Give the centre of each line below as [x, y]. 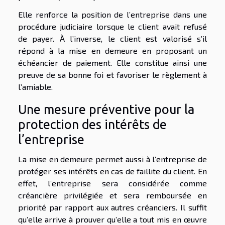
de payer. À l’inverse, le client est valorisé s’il [113, 38]
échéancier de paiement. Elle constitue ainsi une [113, 62]
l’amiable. [35, 86]
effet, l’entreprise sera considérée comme [113, 183]
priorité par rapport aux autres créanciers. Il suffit [113, 207]
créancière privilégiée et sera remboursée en [113, 195]
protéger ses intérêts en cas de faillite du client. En [113, 171]
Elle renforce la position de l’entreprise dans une [113, 14]
